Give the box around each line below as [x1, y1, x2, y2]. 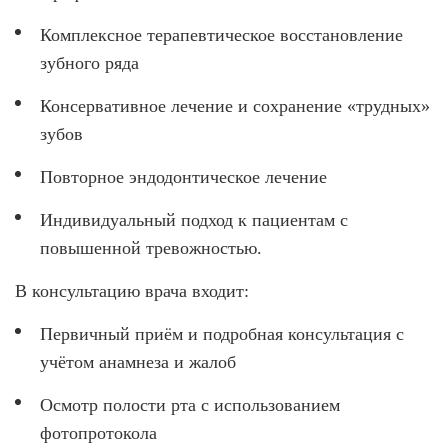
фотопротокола [40, 423, 157, 444]
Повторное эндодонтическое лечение [40, 167, 327, 188]
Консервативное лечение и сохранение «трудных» [40, 96, 430, 117]
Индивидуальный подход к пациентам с [40, 210, 348, 231]
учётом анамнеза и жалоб [40, 352, 236, 373]
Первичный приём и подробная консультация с [40, 324, 404, 345]
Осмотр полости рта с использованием [40, 395, 340, 416]
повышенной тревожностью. [40, 238, 262, 259]
